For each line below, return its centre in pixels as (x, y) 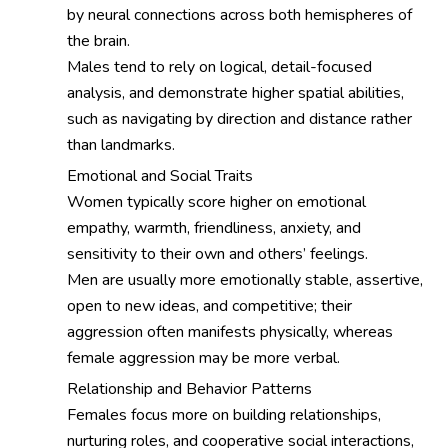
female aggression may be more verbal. (204, 357)
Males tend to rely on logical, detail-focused (220, 66)
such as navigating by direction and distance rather (240, 118)
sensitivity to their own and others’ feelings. (218, 253)
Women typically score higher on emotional (217, 201)
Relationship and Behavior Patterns (190, 388)
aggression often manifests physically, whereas (230, 331)
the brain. (99, 40)
